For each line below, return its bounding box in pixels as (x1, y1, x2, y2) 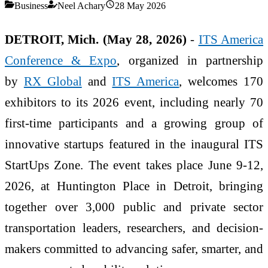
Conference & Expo (5, 53, 117, 67)
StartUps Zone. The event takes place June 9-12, (5, 157, 263, 172)
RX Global (23, 74, 82, 88)
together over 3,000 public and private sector (5, 199, 263, 214)
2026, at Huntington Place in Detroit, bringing (5, 178, 263, 193)
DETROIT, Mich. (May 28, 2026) (5, 32, 187, 46)
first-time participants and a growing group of (5, 115, 263, 130)
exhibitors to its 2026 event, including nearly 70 (5, 95, 263, 109)
